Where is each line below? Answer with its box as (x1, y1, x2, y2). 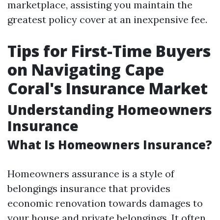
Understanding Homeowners (7, 100, 212, 119)
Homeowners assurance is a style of (7, 167, 174, 180)
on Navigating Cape (7, 59, 164, 80)
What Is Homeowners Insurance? (7, 137, 212, 153)
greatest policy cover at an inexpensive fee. (7, 13, 207, 26)
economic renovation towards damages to (7, 197, 203, 209)
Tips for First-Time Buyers (7, 40, 211, 61)
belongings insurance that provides (7, 182, 170, 194)
